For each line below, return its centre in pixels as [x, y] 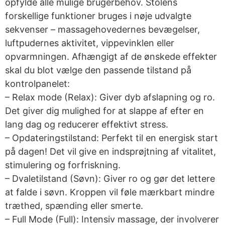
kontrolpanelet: [37, 84]
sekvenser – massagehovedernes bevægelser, [102, 30]
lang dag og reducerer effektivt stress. [87, 125]
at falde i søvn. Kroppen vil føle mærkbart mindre [110, 192]
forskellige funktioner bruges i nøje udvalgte [98, 16]
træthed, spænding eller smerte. [74, 206]
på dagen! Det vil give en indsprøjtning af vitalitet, [110, 152]
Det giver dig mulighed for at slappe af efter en [104, 111]
